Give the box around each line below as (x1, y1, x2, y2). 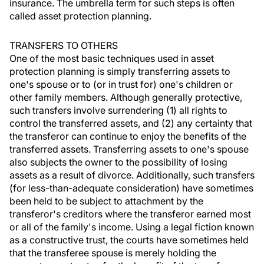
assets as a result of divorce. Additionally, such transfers (9, 169, 255, 181)
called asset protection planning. (9, 10, 151, 22)
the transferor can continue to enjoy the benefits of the (9, 130, 246, 142)
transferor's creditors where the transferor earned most (9, 208, 251, 220)
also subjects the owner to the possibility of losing (9, 156, 227, 168)
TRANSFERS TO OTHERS (9, 39, 118, 51)
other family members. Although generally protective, (9, 91, 242, 103)
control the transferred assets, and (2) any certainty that (9, 117, 252, 129)
